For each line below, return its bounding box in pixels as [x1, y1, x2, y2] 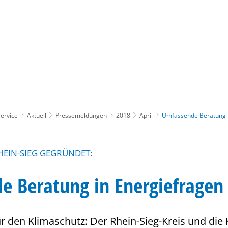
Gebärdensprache [127, 37, 181, 46]
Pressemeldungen [55, 110, 107, 120]
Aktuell [27, 110, 46, 120]
